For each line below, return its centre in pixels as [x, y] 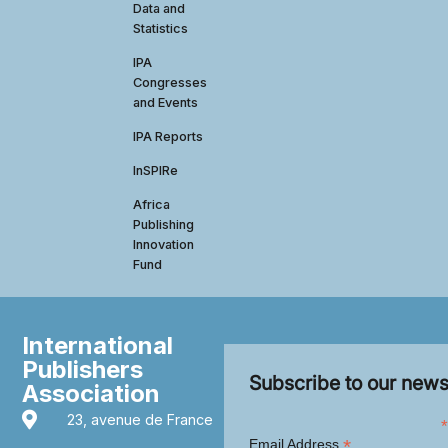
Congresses [170, 83]
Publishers [83, 370]
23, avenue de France [140, 420]
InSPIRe [156, 171]
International [98, 346]
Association [91, 394]
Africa [152, 205]
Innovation [164, 245]
